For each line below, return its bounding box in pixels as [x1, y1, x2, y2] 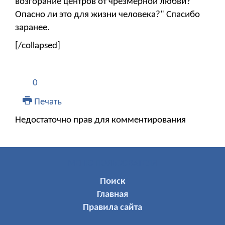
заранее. [15, 23, 50, 33]
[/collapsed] [15, 41, 60, 51]
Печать [32, 97, 62, 107]
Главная [97, 189, 128, 199]
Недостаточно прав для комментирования [15, 115, 186, 125]
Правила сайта [83, 202, 142, 212]
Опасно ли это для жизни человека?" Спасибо [15, 10, 200, 20]
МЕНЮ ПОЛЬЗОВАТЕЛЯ [68, 158, 157, 168]
